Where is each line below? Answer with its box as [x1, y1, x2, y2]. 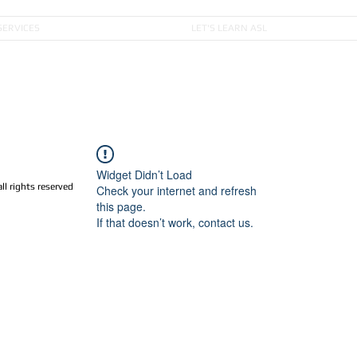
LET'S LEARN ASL [190, 22, 267, 33]
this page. [96, 198, 146, 214]
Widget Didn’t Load [96, 167, 192, 182]
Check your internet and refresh [96, 182, 257, 198]
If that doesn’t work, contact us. [96, 214, 253, 230]
